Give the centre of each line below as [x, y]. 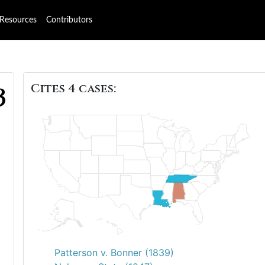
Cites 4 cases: [73, 88]
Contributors [69, 20]
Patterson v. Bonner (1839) [114, 253]
